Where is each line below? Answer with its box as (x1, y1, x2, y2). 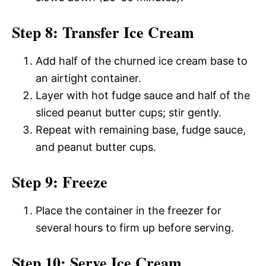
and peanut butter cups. (36, 141, 156, 153)
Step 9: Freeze (12, 170, 107, 193)
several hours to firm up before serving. (36, 221, 234, 234)
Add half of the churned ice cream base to (36, 55, 248, 67)
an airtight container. (36, 72, 141, 84)
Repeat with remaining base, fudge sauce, (36, 123, 246, 136)
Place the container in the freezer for (36, 204, 221, 217)
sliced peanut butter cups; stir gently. (36, 106, 221, 119)
